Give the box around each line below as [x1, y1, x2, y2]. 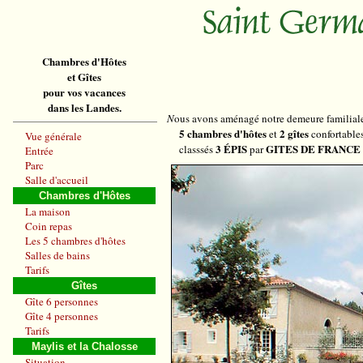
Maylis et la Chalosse [31, 340, 138, 352]
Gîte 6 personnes [25, 294, 98, 309]
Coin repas [25, 219, 72, 233]
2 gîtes [280, 126, 309, 141]
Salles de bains [25, 248, 90, 263]
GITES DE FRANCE [266, 141, 361, 156]
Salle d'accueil [25, 173, 88, 187]
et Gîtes [67, 69, 101, 84]
